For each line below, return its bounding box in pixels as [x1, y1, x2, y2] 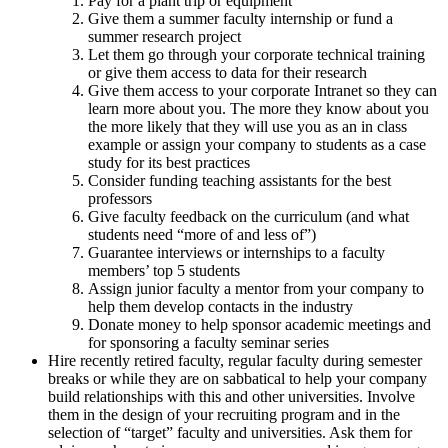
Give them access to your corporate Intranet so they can [88, 82, 437, 100]
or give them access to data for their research [88, 64, 367, 82]
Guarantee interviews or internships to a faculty [88, 244, 385, 262]
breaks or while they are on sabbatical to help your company [48, 370, 427, 388]
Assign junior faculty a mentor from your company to [88, 280, 424, 298]
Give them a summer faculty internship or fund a [88, 10, 393, 28]
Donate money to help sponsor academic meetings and [88, 316, 431, 334]
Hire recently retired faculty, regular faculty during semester [48, 352, 422, 370]
